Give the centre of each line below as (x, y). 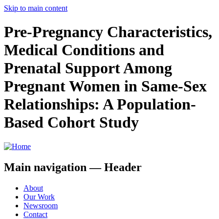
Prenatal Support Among (88, 68)
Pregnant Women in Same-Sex (105, 86)
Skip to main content (36, 8)
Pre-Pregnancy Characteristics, (108, 32)
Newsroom (41, 205)
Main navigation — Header (73, 167)
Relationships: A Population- (100, 104)
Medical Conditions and (84, 50)
